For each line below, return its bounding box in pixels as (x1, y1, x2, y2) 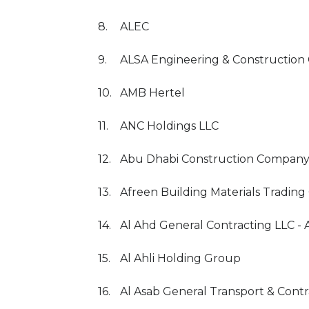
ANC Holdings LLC (120, 119, 219, 132)
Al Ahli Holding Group (120, 252, 241, 265)
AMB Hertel (120, 86, 185, 99)
